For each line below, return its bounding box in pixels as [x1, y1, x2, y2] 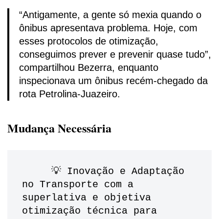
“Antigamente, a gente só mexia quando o [19, 9, 201, 21]
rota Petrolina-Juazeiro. [19, 88, 120, 100]
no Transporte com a [22, 179, 133, 191]
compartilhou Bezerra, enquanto [19, 62, 158, 73]
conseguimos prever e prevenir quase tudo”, [19, 49, 211, 60]
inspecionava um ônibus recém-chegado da [19, 75, 208, 87]
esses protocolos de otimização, [19, 36, 158, 47]
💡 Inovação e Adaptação [22, 166, 51, 177]
